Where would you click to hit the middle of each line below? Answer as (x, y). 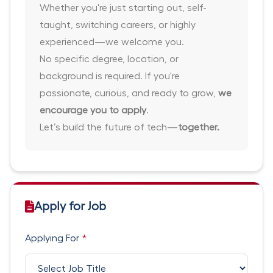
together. (199, 127)
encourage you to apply (93, 110)
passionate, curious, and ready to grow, (129, 93)
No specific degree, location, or (109, 59)
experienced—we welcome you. (112, 42)
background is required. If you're (110, 76)
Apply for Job (70, 207)
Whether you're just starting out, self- (123, 8)
